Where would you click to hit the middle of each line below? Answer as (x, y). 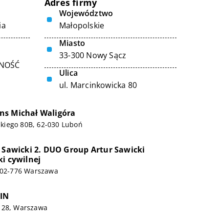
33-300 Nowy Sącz (93, 55)
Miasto (72, 43)
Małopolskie (82, 25)
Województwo (86, 13)
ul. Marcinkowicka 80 (98, 85)
